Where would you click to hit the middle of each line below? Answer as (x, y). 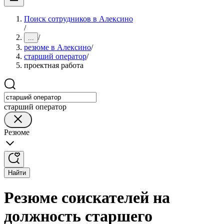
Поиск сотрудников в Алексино (78, 19)
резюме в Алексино (57, 47)
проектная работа (54, 65)
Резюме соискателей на (87, 198)
